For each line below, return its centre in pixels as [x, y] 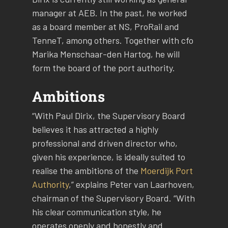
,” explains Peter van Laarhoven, [131, 184]
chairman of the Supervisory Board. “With [113, 198]
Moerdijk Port [166, 170]
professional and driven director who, [105, 143]
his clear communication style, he [96, 211]
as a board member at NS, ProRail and [105, 27]
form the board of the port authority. [103, 68]
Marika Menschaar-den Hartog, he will [106, 54]
